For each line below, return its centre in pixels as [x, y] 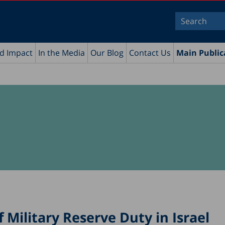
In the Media [61, 53]
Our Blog [107, 53]
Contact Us [150, 53]
